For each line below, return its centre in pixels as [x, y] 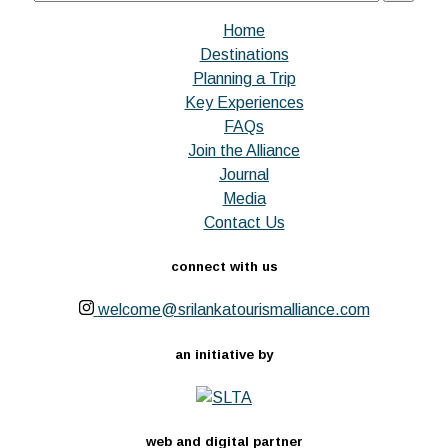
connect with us [224, 267]
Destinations [244, 55]
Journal [244, 175]
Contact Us [244, 223]
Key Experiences [244, 103]
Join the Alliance [244, 151]
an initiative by [224, 354]
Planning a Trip [244, 79]
